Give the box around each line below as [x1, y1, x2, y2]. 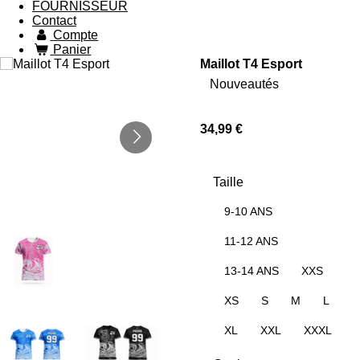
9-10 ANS [224, 204, 272, 218]
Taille [213, 175, 243, 189]
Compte [53, 28, 99, 42]
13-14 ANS [224, 264, 279, 277]
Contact [32, 14, 76, 27]
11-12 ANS [224, 234, 278, 247]
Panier [53, 43, 92, 56]
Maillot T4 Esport [200, 57, 302, 71]
